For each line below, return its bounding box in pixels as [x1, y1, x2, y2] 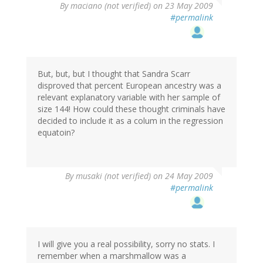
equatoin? [38, 127, 75, 139]
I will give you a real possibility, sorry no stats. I [38, 238, 215, 250]
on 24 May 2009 [151, 170, 213, 182]
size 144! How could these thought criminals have [38, 103, 225, 115]
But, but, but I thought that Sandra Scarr [38, 68, 190, 80]
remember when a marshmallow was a [38, 250, 186, 262]
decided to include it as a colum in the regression [38, 115, 223, 127]
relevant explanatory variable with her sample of [38, 92, 220, 103]
